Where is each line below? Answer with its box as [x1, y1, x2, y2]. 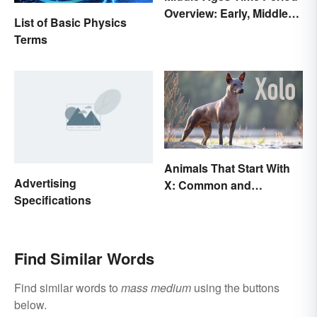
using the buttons [191, 279, 279, 296]
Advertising [14, 174, 76, 191]
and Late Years [164, 22, 244, 39]
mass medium [121, 279, 191, 296]
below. [14, 296, 47, 313]
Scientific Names [164, 194, 255, 211]
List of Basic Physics [14, 13, 127, 30]
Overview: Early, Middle [164, 5, 288, 22]
